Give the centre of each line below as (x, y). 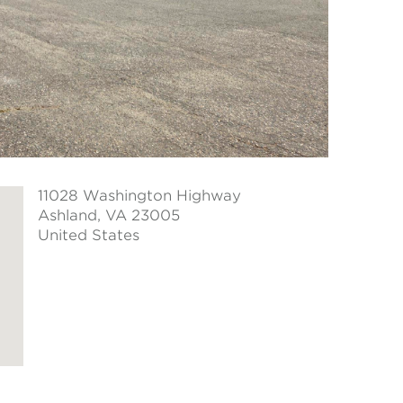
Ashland (67, 216)
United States (88, 236)
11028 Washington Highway (139, 196)
